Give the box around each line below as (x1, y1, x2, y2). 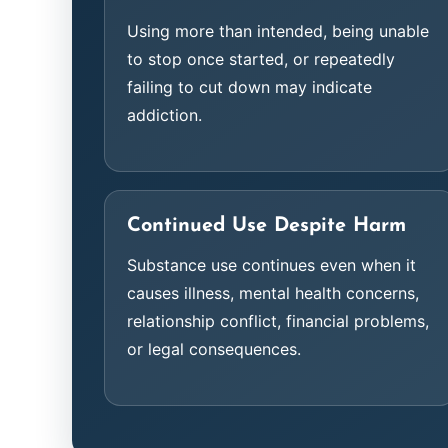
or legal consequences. (127, 339, 301, 359)
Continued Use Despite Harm (127, 216, 406, 236)
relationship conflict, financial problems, (127, 311, 429, 331)
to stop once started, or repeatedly (127, 49, 395, 69)
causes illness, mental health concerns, (127, 283, 419, 303)
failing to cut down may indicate (127, 77, 372, 97)
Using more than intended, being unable (127, 21, 429, 41)
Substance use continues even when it (127, 255, 416, 275)
